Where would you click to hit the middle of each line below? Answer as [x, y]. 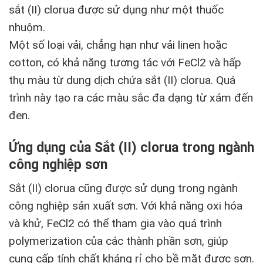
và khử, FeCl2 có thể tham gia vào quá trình [115, 224]
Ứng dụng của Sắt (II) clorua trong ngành [131, 147]
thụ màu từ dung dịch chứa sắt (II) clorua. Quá [122, 80]
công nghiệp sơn [58, 164]
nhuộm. [27, 27]
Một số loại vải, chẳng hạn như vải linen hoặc [118, 45]
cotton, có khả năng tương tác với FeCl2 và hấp [125, 62]
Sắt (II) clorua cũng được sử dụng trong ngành [123, 188]
